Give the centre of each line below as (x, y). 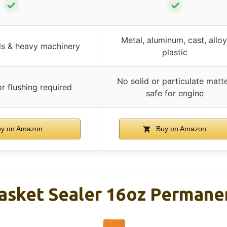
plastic (175, 52)
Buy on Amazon (180, 128)
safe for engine (175, 93)
